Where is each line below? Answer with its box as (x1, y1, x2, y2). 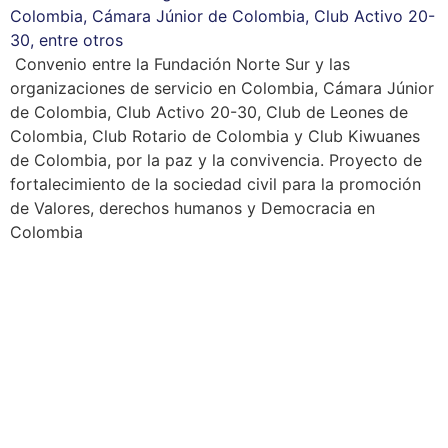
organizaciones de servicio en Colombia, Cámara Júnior (10, 78, 434, 99)
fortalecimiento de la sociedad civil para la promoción (10, 174, 421, 195)
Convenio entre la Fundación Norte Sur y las (10, 54, 350, 75)
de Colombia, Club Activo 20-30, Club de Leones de (10, 102, 408, 123)
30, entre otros (10, 30, 123, 51)
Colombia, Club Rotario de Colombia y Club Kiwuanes (10, 126, 420, 147)
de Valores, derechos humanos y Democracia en (10, 198, 375, 219)
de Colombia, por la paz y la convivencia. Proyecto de (10, 150, 422, 171)
